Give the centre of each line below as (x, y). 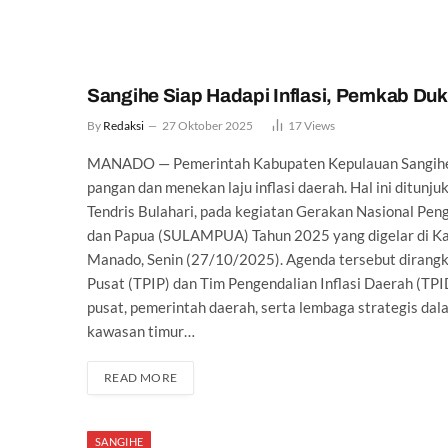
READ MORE (141, 377)
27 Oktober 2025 (207, 125)
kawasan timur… (141, 330)
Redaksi (123, 125)
